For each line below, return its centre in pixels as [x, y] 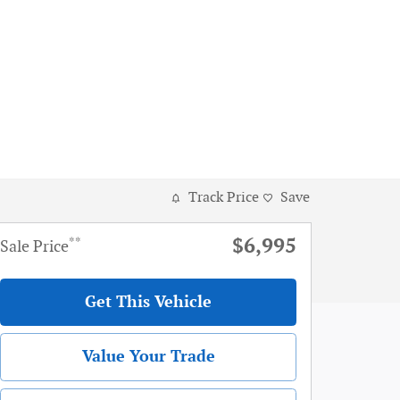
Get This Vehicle [148, 303]
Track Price [224, 198]
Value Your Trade [148, 357]
